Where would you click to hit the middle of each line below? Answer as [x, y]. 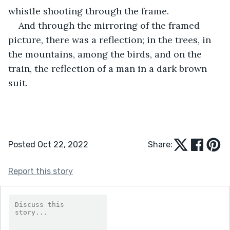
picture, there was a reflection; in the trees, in [111, 40]
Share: [160, 144]
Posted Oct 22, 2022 [48, 144]
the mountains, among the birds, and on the [106, 54]
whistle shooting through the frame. [89, 11]
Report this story [41, 171]
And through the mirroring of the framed [110, 25]
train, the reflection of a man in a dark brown [109, 68]
